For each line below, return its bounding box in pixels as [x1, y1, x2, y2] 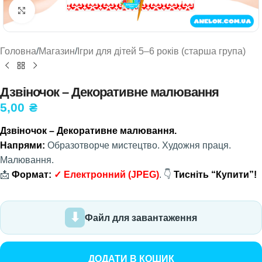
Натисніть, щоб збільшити [35, 5, 144, 15]
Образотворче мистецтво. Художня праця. [45, 140, 231, 150]
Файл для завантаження [85, 212, 197, 223]
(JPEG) [128, 170, 159, 180]
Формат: [12, 170, 51, 180]
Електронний [64, 170, 128, 180]
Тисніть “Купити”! [174, 170, 257, 180]
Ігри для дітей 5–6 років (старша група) [77, 46, 246, 56]
